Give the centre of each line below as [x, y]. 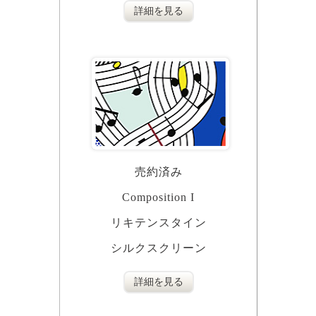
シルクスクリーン [158, 248]
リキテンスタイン [158, 223]
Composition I [158, 197]
